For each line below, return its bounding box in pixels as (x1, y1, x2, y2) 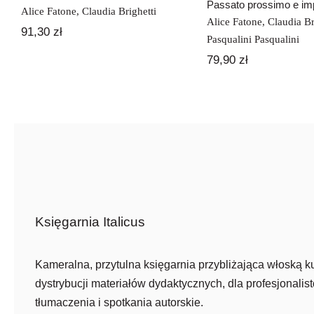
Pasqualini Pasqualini (206, 34, 299, 46)
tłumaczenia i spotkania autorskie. (34, 296, 203, 309)
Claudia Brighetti (81, 6, 156, 18)
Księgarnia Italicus (34, 214, 145, 230)
